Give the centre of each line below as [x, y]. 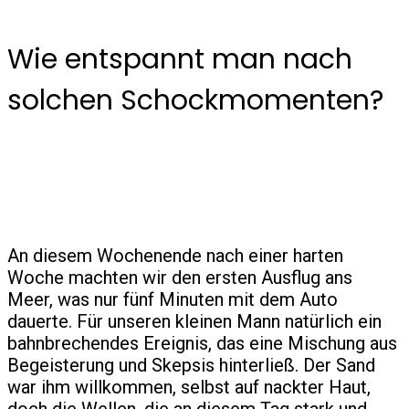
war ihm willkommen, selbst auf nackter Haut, [189, 388]
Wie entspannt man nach [180, 60]
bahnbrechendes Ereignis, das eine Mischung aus [202, 344]
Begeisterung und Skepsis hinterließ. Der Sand [191, 366]
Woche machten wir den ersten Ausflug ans [180, 278]
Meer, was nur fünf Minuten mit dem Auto [173, 300]
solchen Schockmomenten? [195, 101]
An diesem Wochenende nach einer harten [175, 256]
